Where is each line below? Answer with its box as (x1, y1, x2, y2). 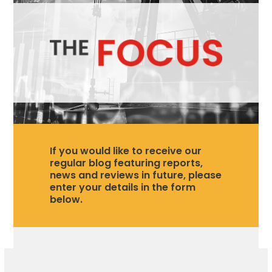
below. (50, 192, 83, 206)
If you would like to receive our (50, 143, 202, 158)
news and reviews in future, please (50, 168, 222, 182)
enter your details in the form (50, 180, 196, 194)
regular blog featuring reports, (50, 155, 203, 170)
